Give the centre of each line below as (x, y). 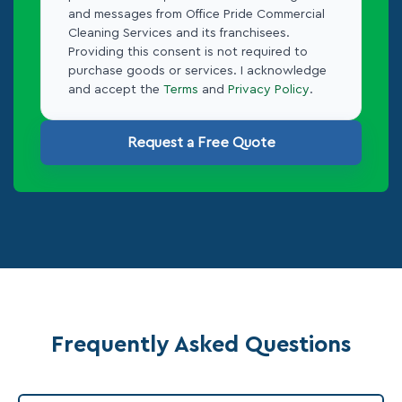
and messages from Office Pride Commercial (197, 14)
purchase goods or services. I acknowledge (197, 71)
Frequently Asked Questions (201, 345)
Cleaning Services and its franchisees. (179, 33)
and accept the (116, 90)
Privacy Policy (269, 90)
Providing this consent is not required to (188, 52)
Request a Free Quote (201, 143)
